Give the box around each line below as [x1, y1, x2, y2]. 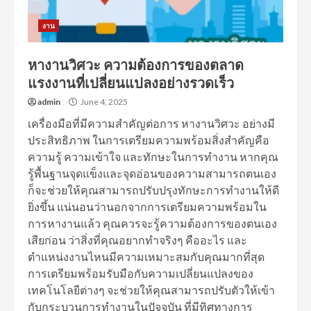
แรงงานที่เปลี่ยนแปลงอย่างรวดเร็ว [28, 74, 234, 92]
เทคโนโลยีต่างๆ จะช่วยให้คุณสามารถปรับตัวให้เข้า [28, 283, 275, 296]
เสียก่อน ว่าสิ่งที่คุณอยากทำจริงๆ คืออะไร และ [28, 233, 247, 246]
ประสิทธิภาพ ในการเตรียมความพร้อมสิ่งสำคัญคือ [28, 133, 269, 146]
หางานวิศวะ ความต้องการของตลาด [28, 56, 244, 74]
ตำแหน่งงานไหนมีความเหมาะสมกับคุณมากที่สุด [28, 250, 264, 263]
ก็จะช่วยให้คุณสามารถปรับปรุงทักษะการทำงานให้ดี [28, 183, 279, 196]
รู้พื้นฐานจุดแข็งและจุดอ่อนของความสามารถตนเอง [28, 167, 276, 180]
